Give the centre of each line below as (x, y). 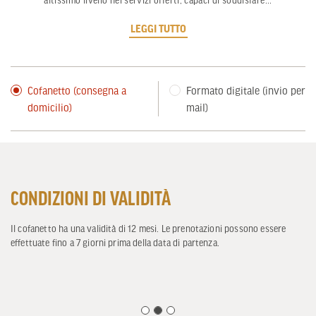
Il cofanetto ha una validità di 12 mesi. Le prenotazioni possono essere (148, 229)
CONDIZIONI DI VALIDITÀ (91, 198)
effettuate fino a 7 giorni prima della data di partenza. (115, 243)
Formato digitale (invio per (246, 91)
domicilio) (50, 108)
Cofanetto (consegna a (77, 91)
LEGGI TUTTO (158, 29)
